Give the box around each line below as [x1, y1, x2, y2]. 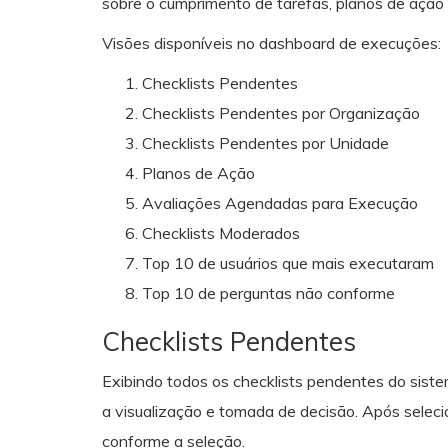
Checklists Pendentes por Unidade [142, 133, 389, 153]
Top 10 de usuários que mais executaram [142, 253, 434, 273]
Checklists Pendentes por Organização [142, 103, 420, 123]
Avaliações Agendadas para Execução [142, 193, 418, 213]
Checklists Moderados [142, 223, 300, 243]
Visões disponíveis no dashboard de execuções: [102, 33, 441, 53]
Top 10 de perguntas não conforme [142, 283, 395, 303]
